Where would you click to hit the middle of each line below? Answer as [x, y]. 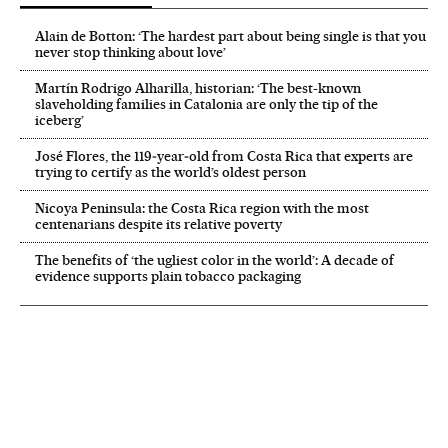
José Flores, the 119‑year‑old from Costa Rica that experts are [224, 156]
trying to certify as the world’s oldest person [170, 172]
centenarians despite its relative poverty [158, 224]
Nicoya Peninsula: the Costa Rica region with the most [202, 208]
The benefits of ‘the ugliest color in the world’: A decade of [214, 260]
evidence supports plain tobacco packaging [168, 276]
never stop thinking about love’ [130, 52]
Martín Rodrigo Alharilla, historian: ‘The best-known [198, 88]
